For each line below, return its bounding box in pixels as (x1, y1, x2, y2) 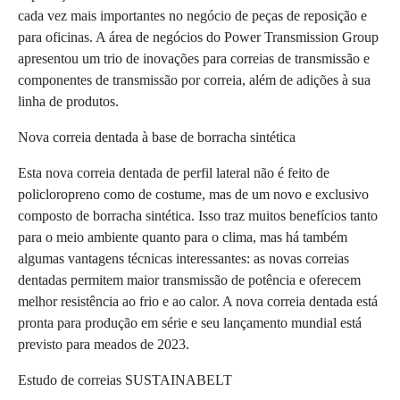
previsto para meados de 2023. (18, 337, 189, 353)
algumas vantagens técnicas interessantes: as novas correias (18, 251, 349, 267)
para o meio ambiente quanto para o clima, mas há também (18, 229, 347, 246)
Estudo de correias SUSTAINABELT (18, 372, 232, 388)
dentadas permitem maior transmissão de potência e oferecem (18, 272, 361, 288)
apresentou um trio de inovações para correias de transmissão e (18, 51, 370, 67)
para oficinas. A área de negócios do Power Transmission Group (18, 29, 379, 46)
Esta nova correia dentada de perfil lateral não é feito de (18, 165, 329, 181)
